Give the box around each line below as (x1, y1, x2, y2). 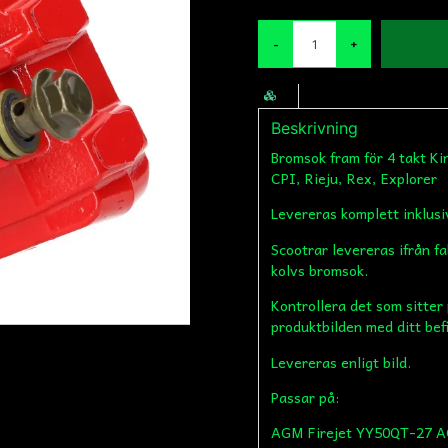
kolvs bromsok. (271, 257, 369, 282)
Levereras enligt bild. (271, 349, 412, 374)
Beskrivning (271, 118, 359, 138)
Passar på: (271, 384, 340, 409)
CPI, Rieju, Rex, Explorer (271, 166, 438, 190)
